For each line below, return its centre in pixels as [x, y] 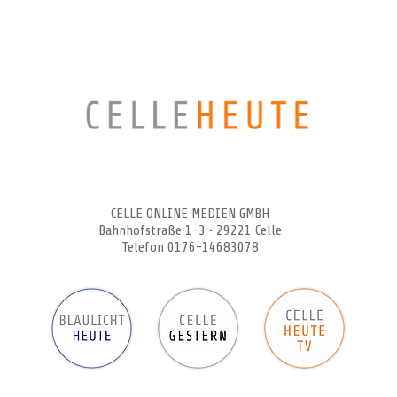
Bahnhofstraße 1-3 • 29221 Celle [190, 230]
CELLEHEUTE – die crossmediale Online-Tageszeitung [190, 179]
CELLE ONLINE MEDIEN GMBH [190, 213]
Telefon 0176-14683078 [190, 247]
